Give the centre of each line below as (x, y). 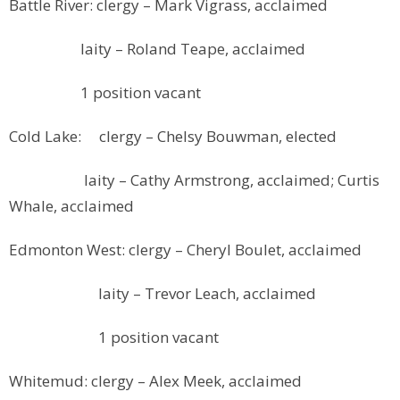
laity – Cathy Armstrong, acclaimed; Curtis (194, 180)
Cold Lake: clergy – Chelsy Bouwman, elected (173, 137)
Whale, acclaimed (71, 206)
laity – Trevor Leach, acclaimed (162, 294)
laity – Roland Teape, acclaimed (157, 49)
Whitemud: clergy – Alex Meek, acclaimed (155, 381)
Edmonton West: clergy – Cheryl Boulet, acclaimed (185, 250)
